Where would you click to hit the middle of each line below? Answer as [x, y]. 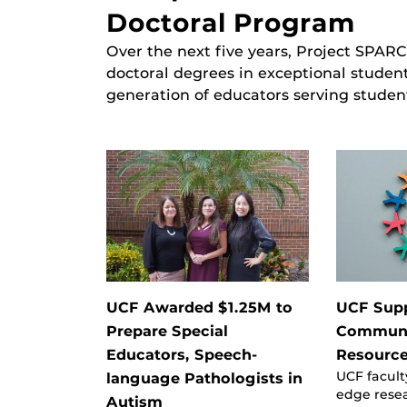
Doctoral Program [231, 22]
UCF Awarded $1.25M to [199, 307]
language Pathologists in [204, 378]
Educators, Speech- [182, 354]
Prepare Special [167, 331]
